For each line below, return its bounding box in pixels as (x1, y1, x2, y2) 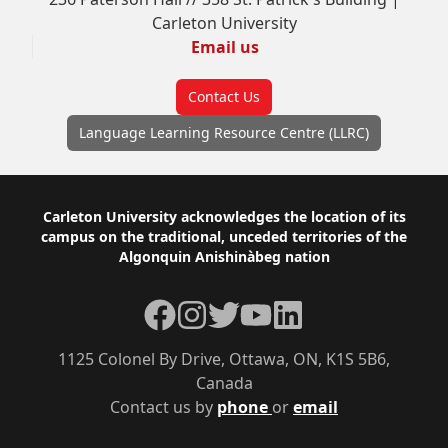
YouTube (239, 299, 304, 321)
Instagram (175, 299, 254, 321)
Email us (190, 36, 259, 58)
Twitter (207, 299, 261, 321)
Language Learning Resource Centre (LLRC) (79, 123, 369, 142)
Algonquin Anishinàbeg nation (118, 247, 330, 266)
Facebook (143, 299, 216, 321)
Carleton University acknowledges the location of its (42, 207, 406, 226)
